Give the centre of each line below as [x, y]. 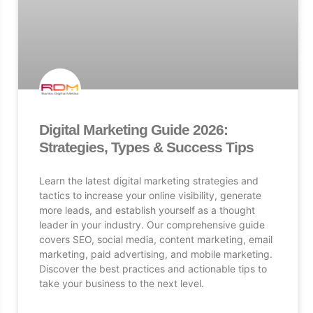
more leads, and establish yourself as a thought [147, 210]
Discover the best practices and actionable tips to [153, 268]
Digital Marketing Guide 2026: [133, 129]
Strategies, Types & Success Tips [146, 147]
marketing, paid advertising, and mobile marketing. [155, 254]
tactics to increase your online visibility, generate [150, 195]
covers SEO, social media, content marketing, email [155, 239]
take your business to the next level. [121, 283]
